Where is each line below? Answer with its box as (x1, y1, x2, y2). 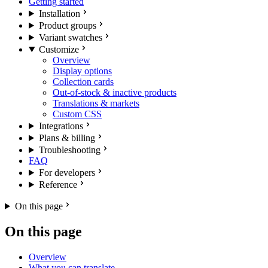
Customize (38, 44, 79, 54)
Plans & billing (38, 133, 95, 143)
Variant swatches (38, 32, 102, 42)
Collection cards (53, 77, 114, 87)
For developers (38, 167, 95, 178)
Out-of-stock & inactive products (53, 87, 176, 98)
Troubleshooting (38, 145, 100, 155)
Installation (38, 8, 80, 19)
